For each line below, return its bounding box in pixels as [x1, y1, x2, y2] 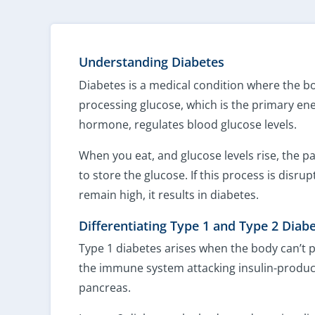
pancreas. [79, 280, 131, 296]
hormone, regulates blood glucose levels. [79, 116, 297, 132]
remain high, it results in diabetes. [79, 186, 259, 202]
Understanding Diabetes [79, 53, 224, 71]
